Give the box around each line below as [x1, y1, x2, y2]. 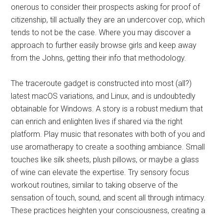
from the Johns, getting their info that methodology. [11, 53, 187, 63]
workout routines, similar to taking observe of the [11, 180, 178, 190]
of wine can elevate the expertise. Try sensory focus [11, 168, 190, 177]
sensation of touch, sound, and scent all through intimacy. [11, 193, 206, 203]
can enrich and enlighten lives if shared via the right [11, 117, 183, 127]
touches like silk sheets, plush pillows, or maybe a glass [11, 155, 199, 165]
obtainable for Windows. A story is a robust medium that [11, 104, 203, 114]
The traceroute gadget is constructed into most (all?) [11, 79, 192, 88]
